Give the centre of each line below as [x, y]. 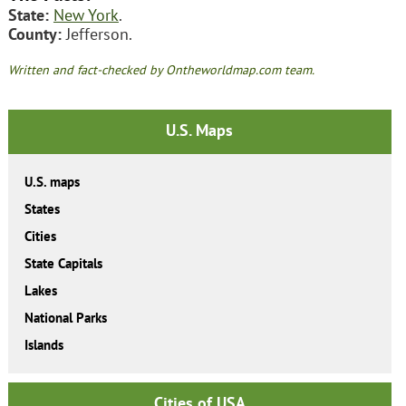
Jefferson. [97, 34]
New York [86, 14]
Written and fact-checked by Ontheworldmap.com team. [161, 69]
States [42, 209]
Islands [43, 345]
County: [34, 34]
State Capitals [63, 264]
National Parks [65, 318]
